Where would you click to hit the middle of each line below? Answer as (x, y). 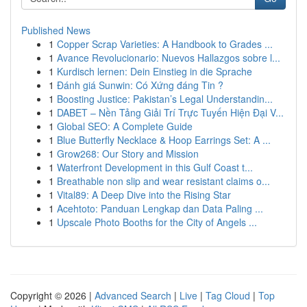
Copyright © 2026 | (52, 295)
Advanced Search (133, 295)
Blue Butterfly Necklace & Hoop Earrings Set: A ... (164, 140)
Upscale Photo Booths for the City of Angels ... (157, 222)
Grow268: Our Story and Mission (128, 153)
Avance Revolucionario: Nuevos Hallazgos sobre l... (169, 58)
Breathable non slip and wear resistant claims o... (163, 181)
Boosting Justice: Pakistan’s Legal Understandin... (165, 99)
